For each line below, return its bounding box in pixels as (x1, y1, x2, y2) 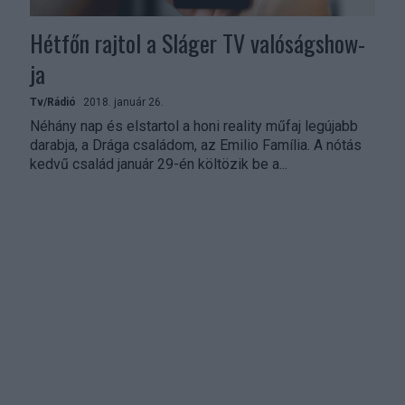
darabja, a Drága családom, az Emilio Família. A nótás (30, 136, 315, 154)
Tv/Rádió (30, 95, 77, 108)
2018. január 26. (83, 95, 165, 108)
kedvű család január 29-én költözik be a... (30, 155, 288, 173)
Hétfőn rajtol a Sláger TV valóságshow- (30, 24, 366, 61)
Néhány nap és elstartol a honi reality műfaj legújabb (30, 117, 359, 135)
